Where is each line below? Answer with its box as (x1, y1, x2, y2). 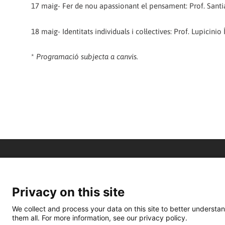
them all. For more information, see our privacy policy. (12, 213, 187, 222)
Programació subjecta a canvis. (34, 52, 138, 61)
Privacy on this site (12, 185, 125, 199)
